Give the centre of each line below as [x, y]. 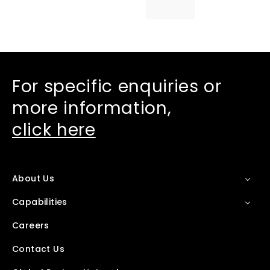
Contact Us [38, 249]
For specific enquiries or [117, 86]
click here [54, 130]
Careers [31, 225]
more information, [92, 108]
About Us [33, 178]
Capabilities [40, 202]
